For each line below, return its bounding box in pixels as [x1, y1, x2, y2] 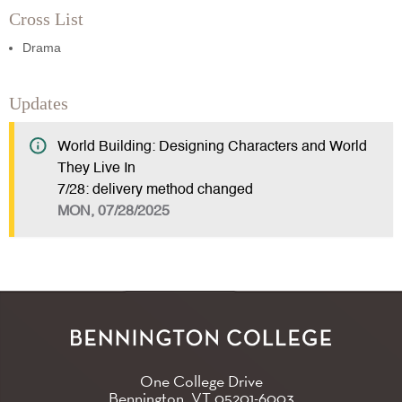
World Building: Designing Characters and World [57, 140, 367, 155]
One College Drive [139, 370, 263, 391]
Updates [9, 93, 68, 114]
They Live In [57, 162, 135, 177]
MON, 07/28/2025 [57, 205, 170, 220]
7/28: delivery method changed [57, 183, 253, 198]
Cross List [9, 9, 83, 30]
